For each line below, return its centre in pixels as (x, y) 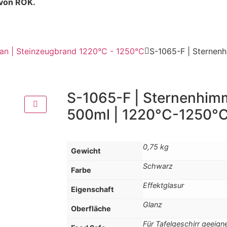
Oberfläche (91, 208)
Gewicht (86, 150)
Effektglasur (163, 185)
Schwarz (158, 166)
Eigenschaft (92, 189)
